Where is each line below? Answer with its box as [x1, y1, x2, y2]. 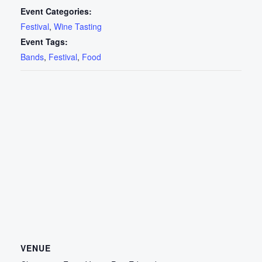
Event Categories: [20, 5, 92, 17]
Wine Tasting [54, 20, 102, 32]
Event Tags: [20, 35, 68, 47]
